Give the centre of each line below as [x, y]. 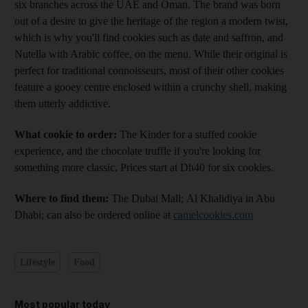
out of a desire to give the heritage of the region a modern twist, [151, 21]
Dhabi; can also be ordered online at [94, 214]
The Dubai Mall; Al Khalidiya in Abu [192, 198]
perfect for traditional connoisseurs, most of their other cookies [149, 70]
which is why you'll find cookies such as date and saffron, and [149, 37]
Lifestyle [37, 263]
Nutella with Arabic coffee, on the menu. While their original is [151, 54]
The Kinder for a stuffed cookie [188, 134]
